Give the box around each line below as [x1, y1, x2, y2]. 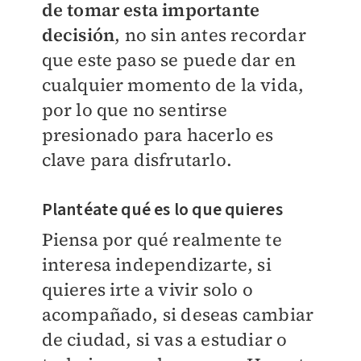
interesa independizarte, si [41, 252, 272, 276]
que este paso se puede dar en [41, 48, 297, 72]
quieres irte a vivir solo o [41, 277, 253, 301]
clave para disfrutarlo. [41, 147, 233, 172]
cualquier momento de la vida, [41, 73, 305, 97]
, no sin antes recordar [114, 23, 306, 47]
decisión [41, 23, 115, 47]
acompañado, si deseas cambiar [41, 302, 314, 326]
